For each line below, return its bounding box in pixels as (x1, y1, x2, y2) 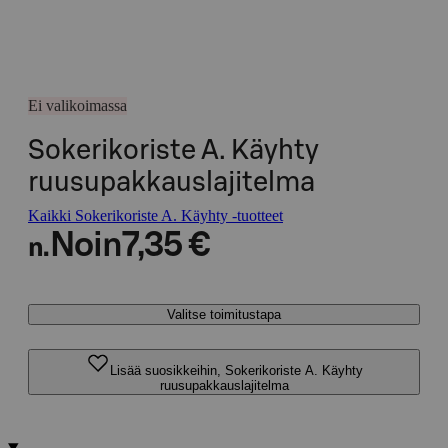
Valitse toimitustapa (167, 307, 281, 322)
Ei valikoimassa (28, 97, 127, 114)
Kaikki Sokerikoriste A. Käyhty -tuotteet (28, 207, 283, 224)
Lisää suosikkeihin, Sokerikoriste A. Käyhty (109, 363, 363, 378)
